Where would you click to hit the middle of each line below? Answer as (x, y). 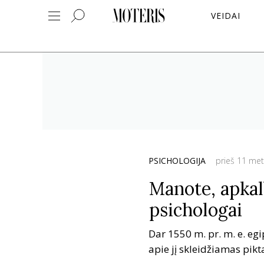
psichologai (195, 210)
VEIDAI (225, 16)
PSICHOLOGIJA (177, 161)
